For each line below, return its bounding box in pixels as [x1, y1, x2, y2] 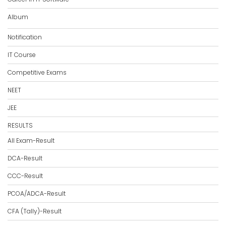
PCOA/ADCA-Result [8, 189, 66, 198]
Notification [8, 33, 42, 41]
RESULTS [8, 121, 33, 130]
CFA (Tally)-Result [8, 207, 62, 215]
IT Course [8, 50, 36, 59]
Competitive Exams [8, 68, 67, 77]
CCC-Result [8, 172, 43, 180]
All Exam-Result [8, 136, 54, 145]
